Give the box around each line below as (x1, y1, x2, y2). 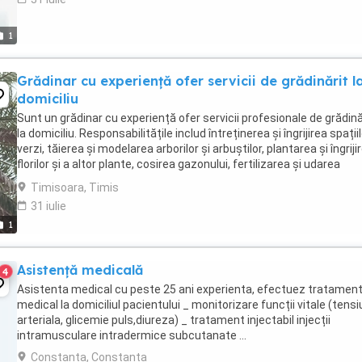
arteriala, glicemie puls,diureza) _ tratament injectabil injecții (17, 314, 330, 326)
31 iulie (31, 200, 66, 213)
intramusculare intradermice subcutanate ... (17, 329, 246, 342)
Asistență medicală (17, 262, 143, 278)
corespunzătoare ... (17, 173, 117, 186)
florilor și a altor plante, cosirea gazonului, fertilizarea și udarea (17, 158, 340, 170)
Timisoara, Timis (31, 181, 119, 194)
